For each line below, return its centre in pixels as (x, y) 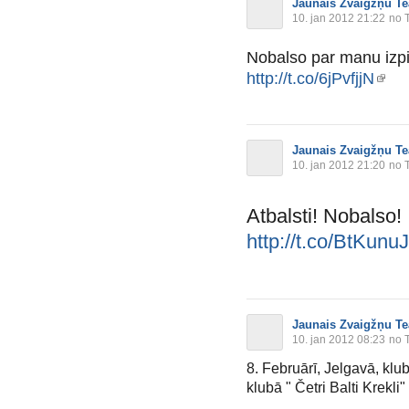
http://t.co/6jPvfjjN (310, 78)
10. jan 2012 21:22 (339, 18)
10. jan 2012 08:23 (339, 339)
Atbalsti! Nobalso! (324, 215)
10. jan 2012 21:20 (339, 165)
